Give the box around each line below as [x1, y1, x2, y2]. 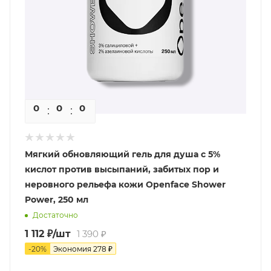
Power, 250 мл [25, 194, 88, 205]
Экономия [53, 244, 93, 253]
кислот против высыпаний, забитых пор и [25, 163, 219, 175]
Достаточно [33, 210, 78, 220]
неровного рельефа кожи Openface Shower [25, 178, 226, 190]
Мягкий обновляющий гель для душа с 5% [25, 148, 220, 160]
